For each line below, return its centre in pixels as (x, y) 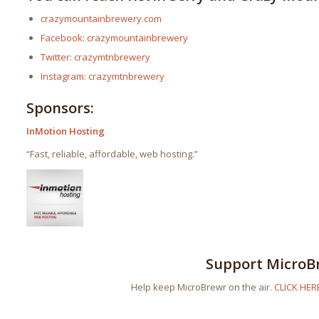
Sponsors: (61, 108)
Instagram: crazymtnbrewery (103, 77)
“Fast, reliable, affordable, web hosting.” (113, 154)
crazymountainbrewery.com (101, 19)
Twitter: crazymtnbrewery (96, 57)
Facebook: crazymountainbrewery (115, 38)
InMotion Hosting (66, 131)
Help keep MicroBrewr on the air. (203, 287)
